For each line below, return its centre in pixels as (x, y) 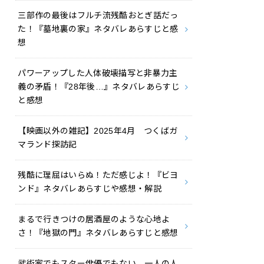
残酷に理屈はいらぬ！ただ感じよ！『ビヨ (98, 175)
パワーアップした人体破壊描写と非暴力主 (98, 73)
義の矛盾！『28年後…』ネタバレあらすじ (99, 87)
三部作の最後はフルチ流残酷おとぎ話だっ (98, 16)
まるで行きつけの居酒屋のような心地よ (94, 220)
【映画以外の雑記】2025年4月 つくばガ (98, 131)
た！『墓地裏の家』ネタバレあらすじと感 (98, 29)
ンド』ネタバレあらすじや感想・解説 (90, 189)
